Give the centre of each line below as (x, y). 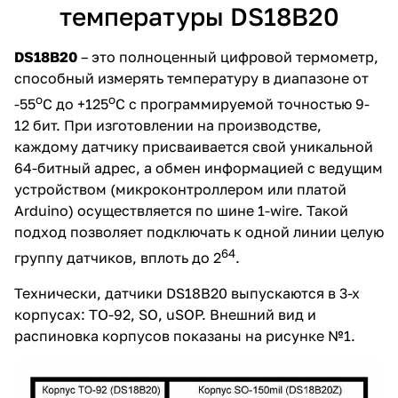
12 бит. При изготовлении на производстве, (168, 126)
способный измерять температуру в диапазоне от (191, 78)
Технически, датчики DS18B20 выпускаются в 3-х (187, 294)
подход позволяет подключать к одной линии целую (199, 232)
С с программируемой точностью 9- (243, 104)
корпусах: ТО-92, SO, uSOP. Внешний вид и (165, 315)
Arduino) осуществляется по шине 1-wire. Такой (181, 211)
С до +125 (76, 104)
